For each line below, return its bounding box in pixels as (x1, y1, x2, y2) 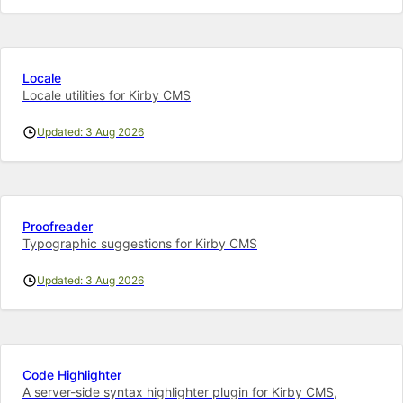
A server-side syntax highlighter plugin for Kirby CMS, (22, 383, 337, 399)
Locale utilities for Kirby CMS (22, 86, 191, 103)
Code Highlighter (22, 366, 121, 382)
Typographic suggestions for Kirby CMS (22, 235, 257, 251)
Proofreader (22, 218, 93, 234)
